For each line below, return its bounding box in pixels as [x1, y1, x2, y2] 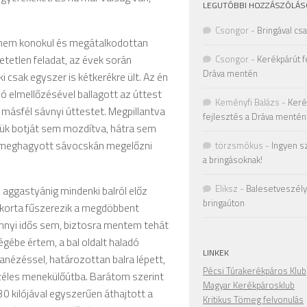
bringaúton [203, 196, 245, 210]
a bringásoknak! [203, 153, 262, 167]
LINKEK [203, 246, 229, 259]
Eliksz [215, 182, 238, 195]
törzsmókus [215, 138, 263, 152]
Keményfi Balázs [215, 95, 280, 109]
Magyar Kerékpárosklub [203, 278, 295, 292]
